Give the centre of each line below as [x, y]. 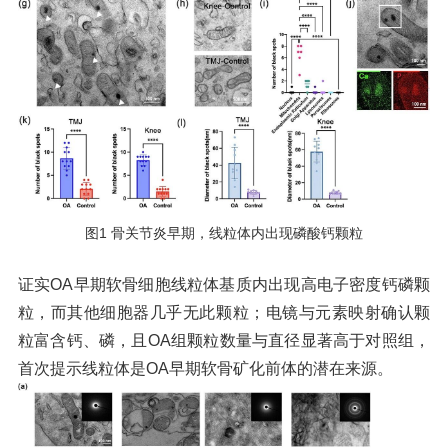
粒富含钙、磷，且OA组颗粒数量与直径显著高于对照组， [224, 341]
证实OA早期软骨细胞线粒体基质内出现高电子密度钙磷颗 [224, 285]
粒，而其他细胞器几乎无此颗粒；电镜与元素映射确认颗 [224, 313]
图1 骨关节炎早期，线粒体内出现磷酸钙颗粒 [224, 233]
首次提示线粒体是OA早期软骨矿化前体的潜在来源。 [205, 369]
